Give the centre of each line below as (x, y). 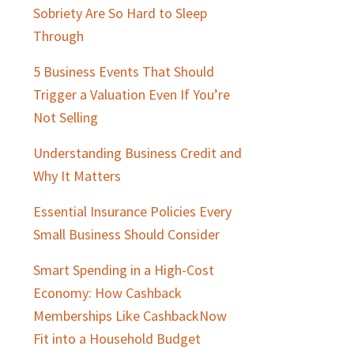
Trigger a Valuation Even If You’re (132, 94)
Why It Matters (77, 176)
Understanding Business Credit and (138, 153)
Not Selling (66, 117)
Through (59, 36)
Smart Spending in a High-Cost (124, 270)
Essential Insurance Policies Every (133, 211)
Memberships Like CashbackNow (130, 316)
